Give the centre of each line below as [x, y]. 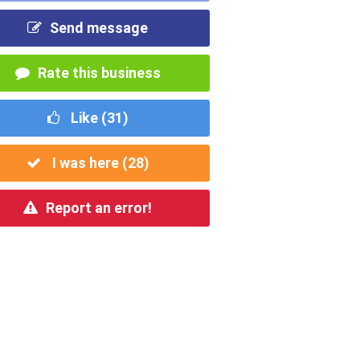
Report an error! [99, 207]
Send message [99, 27]
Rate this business [99, 72]
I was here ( [88, 162]
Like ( [87, 117]
